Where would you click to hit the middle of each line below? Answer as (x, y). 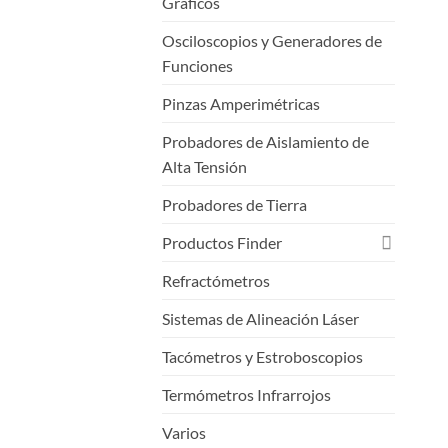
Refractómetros (216, 280)
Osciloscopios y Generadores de (272, 40)
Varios (184, 432)
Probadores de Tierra (234, 204)
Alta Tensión (204, 166)
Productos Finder (222, 242)
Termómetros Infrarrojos (246, 394)
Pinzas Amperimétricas (241, 103)
